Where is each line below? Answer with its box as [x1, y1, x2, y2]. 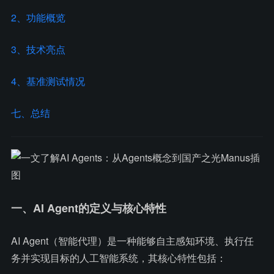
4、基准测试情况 [11, 74, 85, 88]
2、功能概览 [11, 10, 65, 24]
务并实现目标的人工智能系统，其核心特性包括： [11, 251, 226, 265]
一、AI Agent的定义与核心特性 [11, 200, 166, 216]
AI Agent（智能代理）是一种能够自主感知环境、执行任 [11, 234, 254, 248]
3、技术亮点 [11, 42, 65, 56]
